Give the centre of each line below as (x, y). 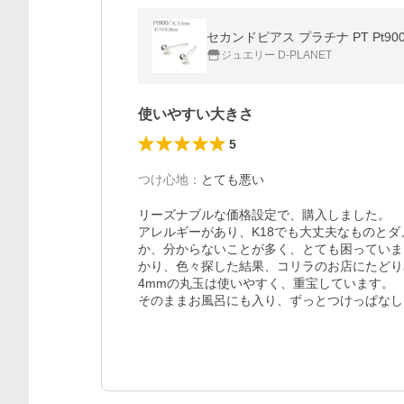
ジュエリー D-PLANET (276, 55)
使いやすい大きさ (196, 114)
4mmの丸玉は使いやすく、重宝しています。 (266, 283)
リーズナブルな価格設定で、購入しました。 (264, 215)
